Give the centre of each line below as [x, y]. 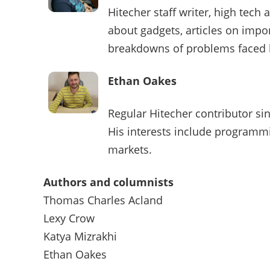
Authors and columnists [108, 182]
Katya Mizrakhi [80, 237]
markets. [130, 150]
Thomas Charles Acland [103, 200]
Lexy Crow [69, 218]
